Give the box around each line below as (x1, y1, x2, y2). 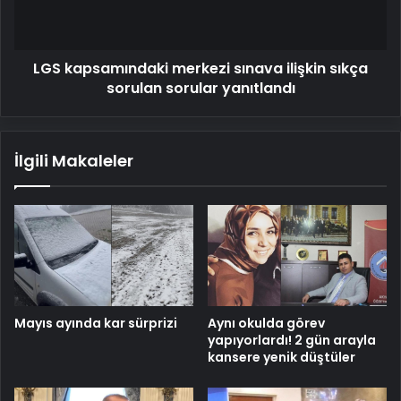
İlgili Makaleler (14, 149, 133, 172)
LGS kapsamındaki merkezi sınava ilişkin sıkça (33, 58, 368, 79)
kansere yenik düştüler (208, 347, 355, 366)
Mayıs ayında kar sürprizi (14, 313, 177, 332)
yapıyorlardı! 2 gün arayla (208, 330, 376, 349)
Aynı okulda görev (208, 313, 325, 332)
